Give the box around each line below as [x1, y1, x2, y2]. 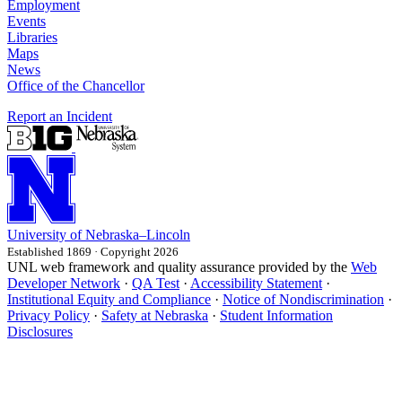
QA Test [132, 275, 179, 292]
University [7, 227, 66, 243]
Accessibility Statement [190, 275, 322, 292]
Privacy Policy [7, 308, 90, 324]
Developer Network [7, 275, 120, 292]
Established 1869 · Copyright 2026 [7, 245, 179, 259]
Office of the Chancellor [7, 78, 144, 94]
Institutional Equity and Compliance [7, 292, 211, 308]
